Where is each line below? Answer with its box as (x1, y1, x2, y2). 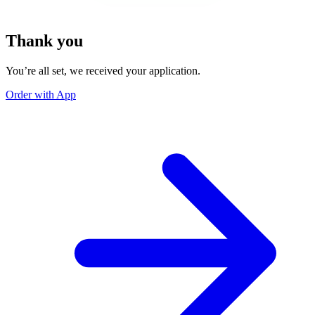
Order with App (6, 89, 76, 101)
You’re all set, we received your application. (6, 65, 200, 77)
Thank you (6, 32, 83, 51)
